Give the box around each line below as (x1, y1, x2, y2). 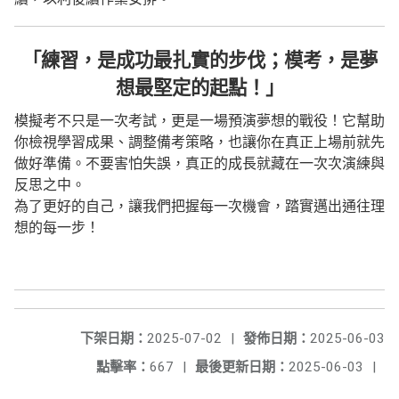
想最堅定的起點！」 (115, 77, 284, 99)
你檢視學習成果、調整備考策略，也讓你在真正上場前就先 (14, 134, 385, 150)
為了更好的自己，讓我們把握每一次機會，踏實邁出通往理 (14, 199, 385, 214)
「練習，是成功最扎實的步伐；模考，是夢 (21, 50, 378, 71)
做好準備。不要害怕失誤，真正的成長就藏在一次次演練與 (14, 156, 385, 171)
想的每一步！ (14, 220, 100, 235)
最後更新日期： (195, 359, 289, 375)
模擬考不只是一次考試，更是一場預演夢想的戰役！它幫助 (14, 113, 385, 128)
